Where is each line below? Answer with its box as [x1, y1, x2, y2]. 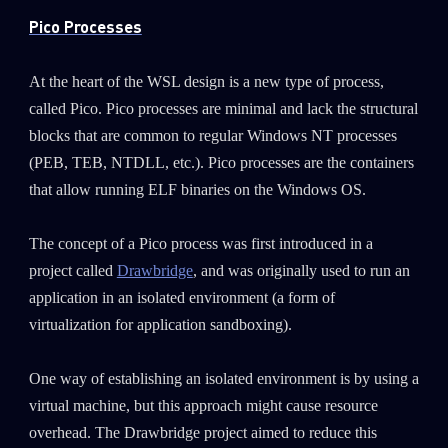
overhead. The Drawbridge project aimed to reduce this [28, 424, 377, 443]
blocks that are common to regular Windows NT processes [28, 127, 397, 146]
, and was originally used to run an [192, 262, 410, 281]
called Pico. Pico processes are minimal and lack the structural [28, 100, 418, 119]
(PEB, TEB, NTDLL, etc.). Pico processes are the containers [28, 154, 414, 173]
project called [28, 262, 117, 281]
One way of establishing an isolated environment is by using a [28, 370, 419, 389]
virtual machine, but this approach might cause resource [28, 397, 378, 416]
